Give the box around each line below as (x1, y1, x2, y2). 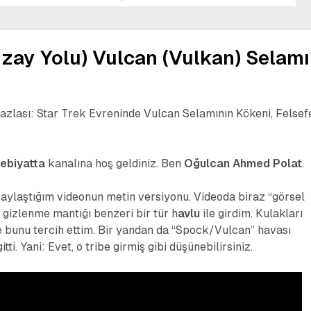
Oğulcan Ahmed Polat (184, 157, 303, 171)
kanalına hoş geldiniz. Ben (45, 157, 185, 171)
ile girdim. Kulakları (203, 207, 303, 221)
